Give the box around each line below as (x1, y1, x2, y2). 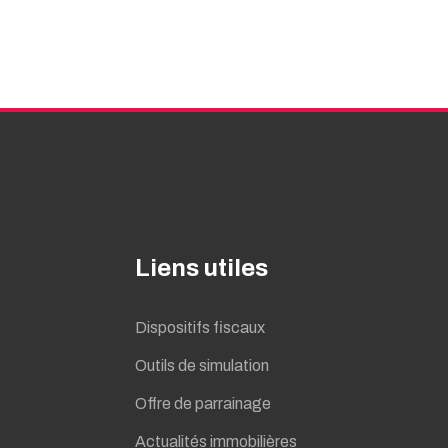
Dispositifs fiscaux (135, 318, 266, 336)
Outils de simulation (135, 356, 270, 374)
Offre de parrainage (135, 394, 272, 412)
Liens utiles (135, 254, 269, 281)
